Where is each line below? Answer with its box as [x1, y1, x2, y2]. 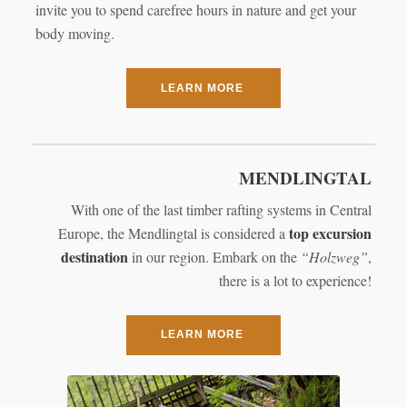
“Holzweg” [301, 246, 369, 266]
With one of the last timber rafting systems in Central [71, 199, 372, 219]
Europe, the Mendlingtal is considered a [58, 223, 290, 243]
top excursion [289, 222, 372, 243]
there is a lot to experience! [219, 270, 372, 290]
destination [61, 245, 129, 267]
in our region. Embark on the [128, 246, 302, 266]
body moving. [35, 24, 114, 44]
